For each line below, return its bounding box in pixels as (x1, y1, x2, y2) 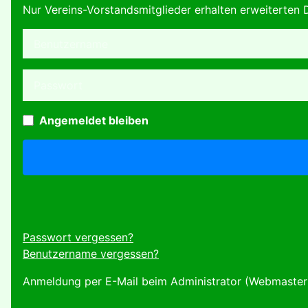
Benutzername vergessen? (23, 246, 159, 261)
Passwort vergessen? (23, 230, 133, 244)
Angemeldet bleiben (39, 113, 148, 127)
